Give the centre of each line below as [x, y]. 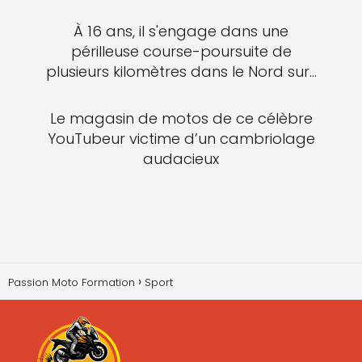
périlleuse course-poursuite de [181, 51]
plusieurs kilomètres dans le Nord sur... [181, 71]
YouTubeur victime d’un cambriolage [181, 139]
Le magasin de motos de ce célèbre [181, 119]
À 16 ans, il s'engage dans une [181, 31]
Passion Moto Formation [72, 283]
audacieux [181, 159]
